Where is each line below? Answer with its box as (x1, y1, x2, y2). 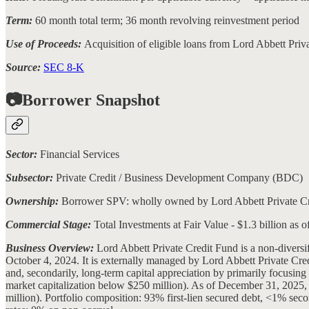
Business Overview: (6, 242, 97, 255)
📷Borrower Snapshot (6, 91, 160, 110)
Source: (6, 61, 41, 74)
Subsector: (6, 172, 56, 184)
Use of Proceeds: (6, 38, 84, 50)
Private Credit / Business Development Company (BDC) (56, 172, 303, 184)
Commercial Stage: (6, 219, 94, 231)
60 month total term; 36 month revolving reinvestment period (35, 14, 299, 27)
